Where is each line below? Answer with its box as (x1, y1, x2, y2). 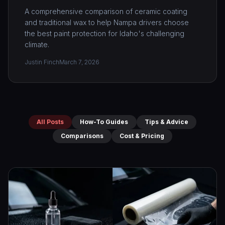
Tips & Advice (145, 118, 188, 126)
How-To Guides (80, 118, 129, 126)
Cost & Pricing (120, 132, 164, 140)
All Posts (37, 118, 64, 126)
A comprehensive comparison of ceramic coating (25, 7, 187, 16)
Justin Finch (25, 58, 59, 66)
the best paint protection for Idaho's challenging (25, 29, 184, 38)
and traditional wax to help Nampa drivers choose (25, 18, 189, 27)
